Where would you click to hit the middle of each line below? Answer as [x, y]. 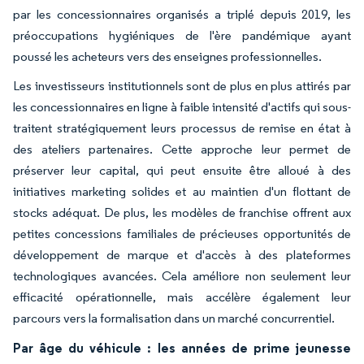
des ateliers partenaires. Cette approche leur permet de [182, 149]
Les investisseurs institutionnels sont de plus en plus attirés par [182, 85]
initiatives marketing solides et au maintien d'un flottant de [182, 191]
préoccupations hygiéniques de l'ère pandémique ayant [182, 35]
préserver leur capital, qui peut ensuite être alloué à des [182, 170]
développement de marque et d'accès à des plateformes [182, 254]
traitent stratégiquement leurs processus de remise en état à [182, 128]
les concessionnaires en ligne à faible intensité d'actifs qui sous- [182, 106]
